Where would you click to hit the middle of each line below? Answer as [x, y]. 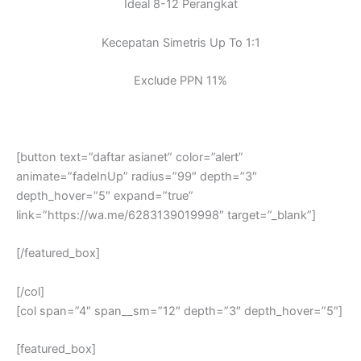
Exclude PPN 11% [180, 81]
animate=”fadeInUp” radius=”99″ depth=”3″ [137, 176]
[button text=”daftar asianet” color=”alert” [130, 157]
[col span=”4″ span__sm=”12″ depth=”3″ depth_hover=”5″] [179, 311]
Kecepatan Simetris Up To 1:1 [180, 42]
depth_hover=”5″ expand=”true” [105, 195]
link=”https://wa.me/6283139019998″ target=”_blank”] [166, 215]
